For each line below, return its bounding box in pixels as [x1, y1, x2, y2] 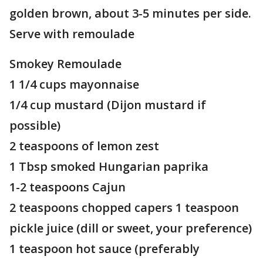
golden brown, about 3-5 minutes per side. [9, 5, 251, 21]
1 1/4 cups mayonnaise [9, 76, 139, 92]
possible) [9, 117, 60, 133]
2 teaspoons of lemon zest [9, 138, 159, 154]
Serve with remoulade [9, 26, 134, 42]
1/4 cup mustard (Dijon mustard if [9, 97, 206, 113]
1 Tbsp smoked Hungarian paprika [9, 159, 208, 174]
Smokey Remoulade [9, 56, 124, 72]
